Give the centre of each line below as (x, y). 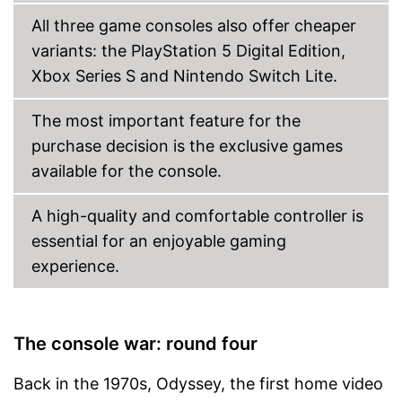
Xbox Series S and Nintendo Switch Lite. (184, 75)
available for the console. (127, 170)
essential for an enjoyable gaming (159, 240)
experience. (75, 266)
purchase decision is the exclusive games (187, 145)
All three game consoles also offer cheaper (194, 25)
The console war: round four (135, 343)
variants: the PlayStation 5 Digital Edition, (188, 50)
